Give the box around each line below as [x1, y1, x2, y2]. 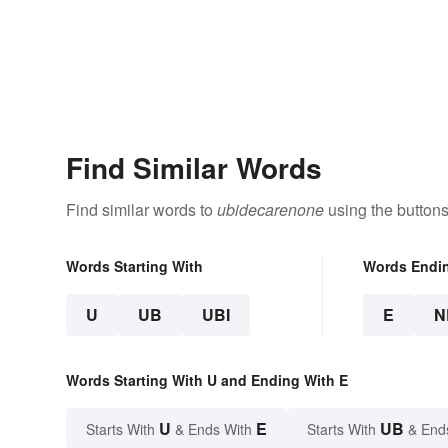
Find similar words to [66, 198, 217, 222]
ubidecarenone [217, 198, 324, 222]
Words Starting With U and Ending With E [66, 370, 348, 391]
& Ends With [171, 419, 256, 440]
